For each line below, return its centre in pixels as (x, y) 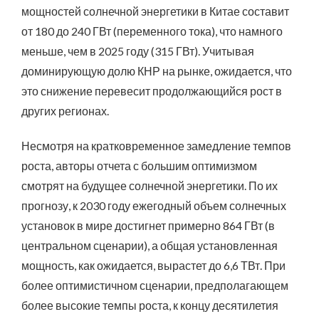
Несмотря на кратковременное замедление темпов (156, 145)
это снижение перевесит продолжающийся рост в (152, 90)
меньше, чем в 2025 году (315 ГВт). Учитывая (138, 51)
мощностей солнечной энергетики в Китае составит (155, 11)
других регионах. (65, 110)
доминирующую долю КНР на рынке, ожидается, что (157, 70)
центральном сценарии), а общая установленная (150, 245)
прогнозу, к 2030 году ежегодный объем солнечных (154, 205)
